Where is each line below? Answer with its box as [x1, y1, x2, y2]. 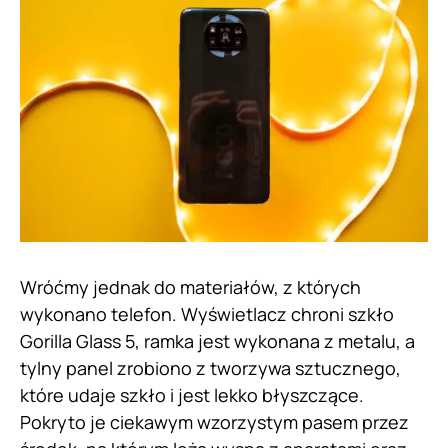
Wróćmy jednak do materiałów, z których [20, 274, 361, 299]
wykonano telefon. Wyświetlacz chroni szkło [20, 301, 394, 326]
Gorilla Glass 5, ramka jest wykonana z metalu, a [20, 328, 415, 353]
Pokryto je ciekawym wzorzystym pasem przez [20, 409, 409, 434]
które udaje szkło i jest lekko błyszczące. [20, 382, 364, 407]
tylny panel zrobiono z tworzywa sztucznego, [20, 355, 401, 380]
